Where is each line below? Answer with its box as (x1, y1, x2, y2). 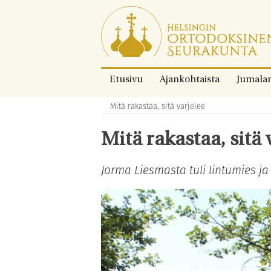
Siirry (100, 7, 123, 18)
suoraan (100, 22, 135, 32)
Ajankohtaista (160, 75, 220, 85)
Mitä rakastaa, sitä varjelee (110, 100, 205, 112)
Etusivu (109, 75, 143, 85)
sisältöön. (100, 36, 142, 47)
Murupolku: (100, 101, 139, 110)
